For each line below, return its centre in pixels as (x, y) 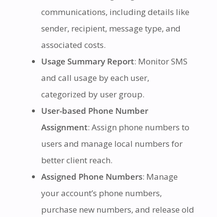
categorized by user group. (93, 94)
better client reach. (77, 160)
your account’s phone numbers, (101, 193)
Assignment (64, 127)
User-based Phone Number (94, 111)
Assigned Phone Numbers (92, 177)
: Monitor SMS (161, 62)
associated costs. (73, 45)
